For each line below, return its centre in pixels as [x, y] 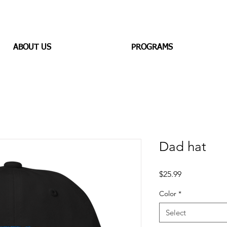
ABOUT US [32, 48]
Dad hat [183, 147]
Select [176, 213]
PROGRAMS [152, 48]
